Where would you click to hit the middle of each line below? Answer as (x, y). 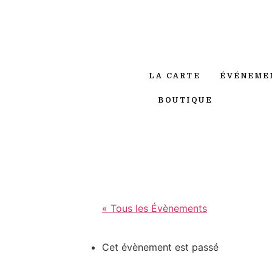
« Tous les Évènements (155, 208)
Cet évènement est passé (160, 247)
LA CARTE (175, 76)
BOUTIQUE (186, 100)
